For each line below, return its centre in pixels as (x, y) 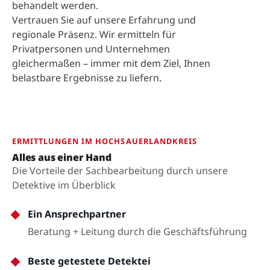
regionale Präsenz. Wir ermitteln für (94, 34)
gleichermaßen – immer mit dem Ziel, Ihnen (111, 63)
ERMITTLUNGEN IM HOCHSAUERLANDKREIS (105, 141)
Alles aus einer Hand (62, 157)
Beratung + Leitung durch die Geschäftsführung (137, 231)
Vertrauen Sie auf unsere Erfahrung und (104, 20)
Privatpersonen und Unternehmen (91, 49)
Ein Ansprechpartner (77, 214)
